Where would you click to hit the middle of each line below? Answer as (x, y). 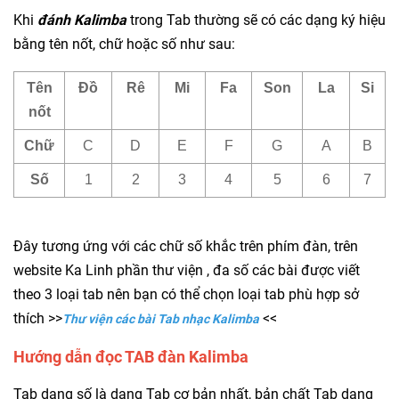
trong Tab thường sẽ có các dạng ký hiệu (256, 20)
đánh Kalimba (82, 20)
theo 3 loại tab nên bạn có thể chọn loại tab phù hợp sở (186, 294)
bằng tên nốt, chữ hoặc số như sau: (124, 44)
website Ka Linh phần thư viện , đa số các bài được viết (187, 270)
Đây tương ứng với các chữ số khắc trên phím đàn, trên (186, 246)
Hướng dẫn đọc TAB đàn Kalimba (131, 356)
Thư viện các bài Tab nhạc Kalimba (161, 318)
